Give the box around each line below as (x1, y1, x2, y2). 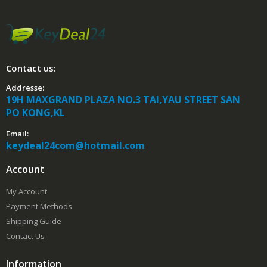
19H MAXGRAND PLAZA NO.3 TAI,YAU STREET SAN (6, 93, 240, 107)
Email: (6, 128, 29, 139)
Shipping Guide (6, 216, 61, 227)
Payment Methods (6, 201, 72, 212)
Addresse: (6, 82, 44, 94)
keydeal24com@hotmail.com (6, 139, 145, 153)
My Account (6, 186, 47, 197)
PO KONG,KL (6, 106, 65, 120)
